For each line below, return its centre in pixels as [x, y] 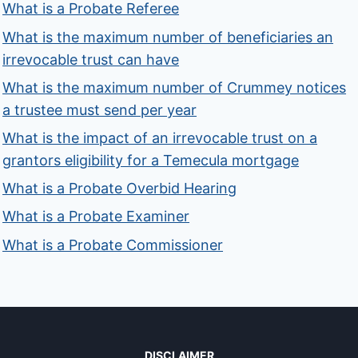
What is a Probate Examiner [96, 217]
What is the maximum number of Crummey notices [175, 87]
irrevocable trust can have [91, 59]
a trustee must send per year [100, 109]
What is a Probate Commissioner [113, 245]
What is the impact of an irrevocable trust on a [160, 138]
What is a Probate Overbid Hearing [120, 189]
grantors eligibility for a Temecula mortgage [151, 161]
